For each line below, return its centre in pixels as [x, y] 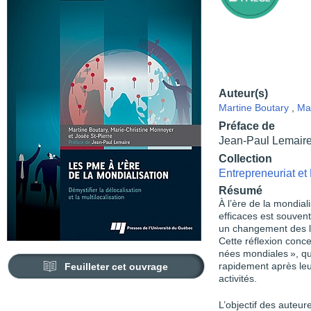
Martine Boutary [254, 108]
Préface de [247, 126]
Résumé [241, 191]
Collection [245, 158]
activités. [238, 279]
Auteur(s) [243, 93]
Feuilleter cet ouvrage [117, 267]
